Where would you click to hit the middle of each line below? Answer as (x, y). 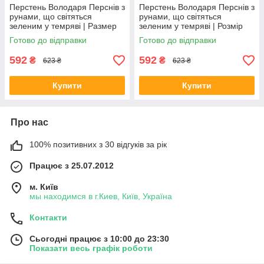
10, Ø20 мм (32, 36)
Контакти (48, 218)
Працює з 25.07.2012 (72, 166)
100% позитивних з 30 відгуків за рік (98, 145)
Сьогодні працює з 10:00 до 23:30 (99, 239)
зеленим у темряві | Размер (63, 26)
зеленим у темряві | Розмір (191, 26)
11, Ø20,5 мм (164, 36)
